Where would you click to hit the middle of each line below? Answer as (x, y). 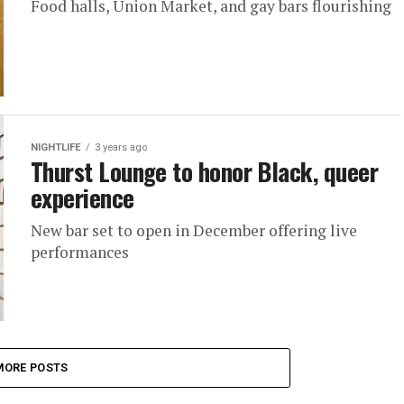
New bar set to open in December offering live (194, 230)
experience (83, 197)
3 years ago (121, 147)
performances (80, 252)
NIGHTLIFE (56, 147)
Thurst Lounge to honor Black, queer (204, 171)
